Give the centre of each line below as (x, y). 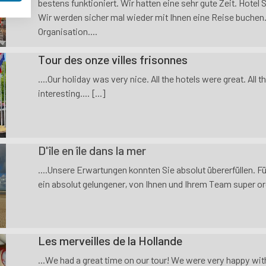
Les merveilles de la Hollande (110, 241)
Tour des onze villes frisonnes (113, 60)
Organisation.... (67, 31)
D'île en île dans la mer (92, 150)
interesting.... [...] (72, 93)
